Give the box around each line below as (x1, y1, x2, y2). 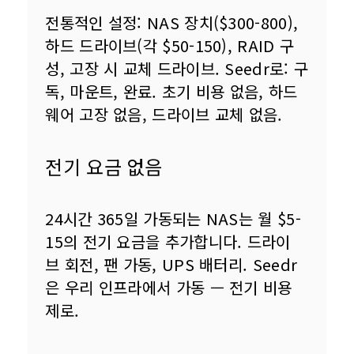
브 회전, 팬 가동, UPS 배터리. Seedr (45, 253, 298, 277)
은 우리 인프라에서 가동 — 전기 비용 (45, 276, 297, 299)
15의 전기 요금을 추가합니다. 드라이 (45, 230, 291, 254)
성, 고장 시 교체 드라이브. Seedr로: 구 (45, 57, 309, 81)
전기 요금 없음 (45, 153, 163, 181)
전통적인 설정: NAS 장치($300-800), (45, 11, 303, 35)
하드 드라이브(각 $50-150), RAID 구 (45, 34, 295, 58)
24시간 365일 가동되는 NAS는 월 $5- (45, 207, 301, 231)
